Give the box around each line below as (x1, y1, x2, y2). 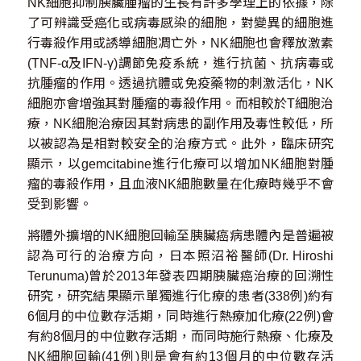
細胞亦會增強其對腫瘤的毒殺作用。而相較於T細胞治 (27, 97, 334, 111)
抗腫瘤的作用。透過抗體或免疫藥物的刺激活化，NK (27, 77, 334, 91)
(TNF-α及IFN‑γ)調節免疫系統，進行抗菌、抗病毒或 (27, 56, 334, 71)
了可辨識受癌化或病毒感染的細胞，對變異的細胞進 (27, 16, 334, 31)
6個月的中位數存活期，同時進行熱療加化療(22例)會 (27, 309, 334, 323)
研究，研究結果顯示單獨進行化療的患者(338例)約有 (27, 288, 334, 303)
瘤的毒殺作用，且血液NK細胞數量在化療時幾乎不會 (27, 177, 334, 192)
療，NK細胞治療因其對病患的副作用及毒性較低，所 (27, 117, 334, 131)
